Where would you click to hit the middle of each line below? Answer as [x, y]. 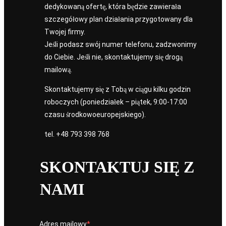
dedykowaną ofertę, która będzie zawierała [113, 7]
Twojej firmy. [65, 32]
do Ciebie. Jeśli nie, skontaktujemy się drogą [114, 57]
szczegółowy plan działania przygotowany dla [119, 19]
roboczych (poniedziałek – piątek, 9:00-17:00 [116, 102]
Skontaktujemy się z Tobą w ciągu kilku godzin [118, 90]
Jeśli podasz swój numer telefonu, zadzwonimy [121, 45]
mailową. [58, 70]
